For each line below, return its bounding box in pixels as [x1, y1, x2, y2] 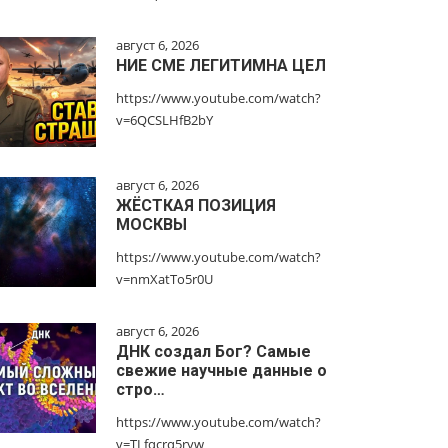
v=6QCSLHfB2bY [116, 111, 213, 129]
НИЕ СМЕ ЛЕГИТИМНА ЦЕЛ [116, 56, 326, 75]
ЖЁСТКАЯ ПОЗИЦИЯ [116, 196, 276, 215]
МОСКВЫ [116, 215, 187, 234]
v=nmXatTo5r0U [116, 270, 213, 288]
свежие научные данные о [116, 361, 327, 380]
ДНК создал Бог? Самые [116, 342, 311, 361]
